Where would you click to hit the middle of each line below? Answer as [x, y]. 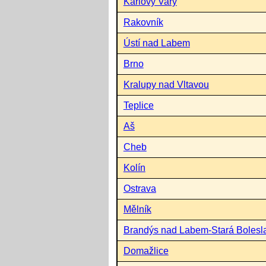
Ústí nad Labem [156, 43]
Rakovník [143, 22]
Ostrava [140, 188]
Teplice [138, 105]
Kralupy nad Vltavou [166, 84]
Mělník [137, 209]
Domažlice [146, 251]
